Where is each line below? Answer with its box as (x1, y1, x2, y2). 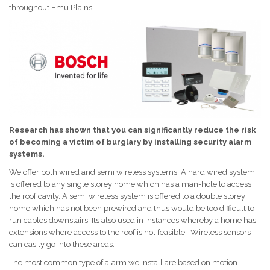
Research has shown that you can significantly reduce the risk (9, 125, 256, 134)
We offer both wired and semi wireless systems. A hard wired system (9, 167, 255, 177)
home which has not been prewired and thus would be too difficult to (9, 203, 254, 213)
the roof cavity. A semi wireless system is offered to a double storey (9, 191, 245, 201)
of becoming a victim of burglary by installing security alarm (9, 137, 251, 146)
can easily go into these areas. (9, 239, 115, 249)
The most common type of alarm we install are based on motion (9, 257, 237, 267)
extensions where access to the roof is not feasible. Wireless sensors (9, 227, 251, 237)
